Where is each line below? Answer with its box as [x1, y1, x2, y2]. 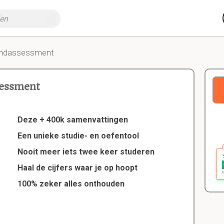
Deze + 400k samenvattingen [17, 115, 128, 124]
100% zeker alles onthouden [17, 179, 125, 188]
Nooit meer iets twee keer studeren [17, 147, 155, 156]
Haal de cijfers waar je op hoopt [17, 163, 138, 172]
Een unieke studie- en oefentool [17, 131, 139, 140]
